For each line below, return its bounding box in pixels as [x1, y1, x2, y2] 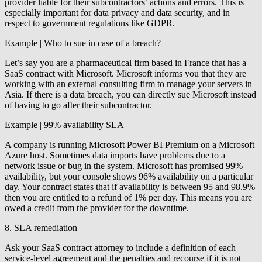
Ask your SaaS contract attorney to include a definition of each [5, 243, 236, 253]
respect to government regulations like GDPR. [5, 18, 175, 29]
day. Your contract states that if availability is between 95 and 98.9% [5, 182, 255, 192]
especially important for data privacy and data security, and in [5, 8, 230, 18]
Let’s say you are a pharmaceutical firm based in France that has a [5, 58, 246, 68]
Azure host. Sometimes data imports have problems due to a [5, 150, 225, 161]
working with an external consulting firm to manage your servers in [5, 79, 252, 89]
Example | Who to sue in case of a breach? [5, 38, 161, 49]
